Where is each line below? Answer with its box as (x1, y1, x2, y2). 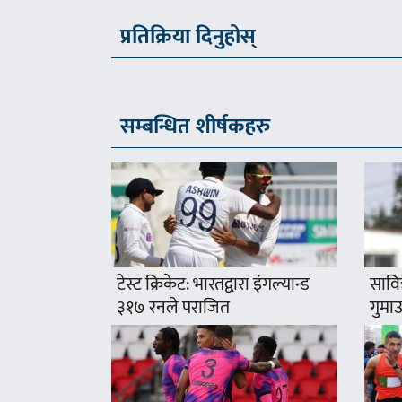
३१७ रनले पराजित (117, 293, 231, 324)
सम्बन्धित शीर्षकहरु (120, 109, 271, 144)
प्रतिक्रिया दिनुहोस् (120, 19, 257, 55)
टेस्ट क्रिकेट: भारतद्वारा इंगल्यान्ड (117, 269, 310, 301)
